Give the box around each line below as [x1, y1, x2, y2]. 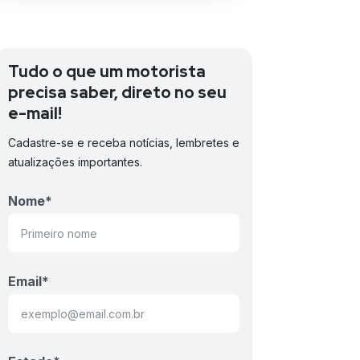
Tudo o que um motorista [8, 61, 206, 82]
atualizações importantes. [8, 155, 142, 169]
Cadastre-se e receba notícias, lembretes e [8, 136, 239, 149]
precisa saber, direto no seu [8, 82, 227, 103]
